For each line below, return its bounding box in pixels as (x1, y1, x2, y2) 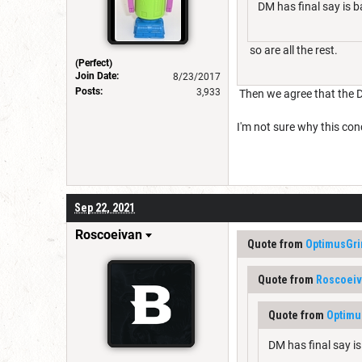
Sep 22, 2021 (74, 200, 135, 214)
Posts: (75, 85, 103, 97)
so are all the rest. (247, 43, 338, 57)
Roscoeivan (75, 226, 142, 242)
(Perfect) (75, 57, 112, 69)
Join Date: (75, 69, 119, 82)
